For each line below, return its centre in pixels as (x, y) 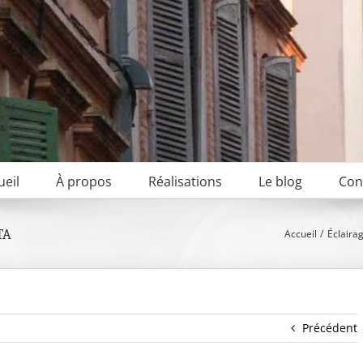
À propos (84, 181)
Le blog (280, 181)
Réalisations (185, 181)
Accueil (301, 233)
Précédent (330, 328)
